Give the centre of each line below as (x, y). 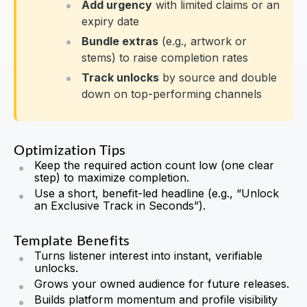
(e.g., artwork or (202, 41)
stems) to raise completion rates (165, 58)
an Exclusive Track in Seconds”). (120, 206)
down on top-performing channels (172, 94)
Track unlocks (120, 78)
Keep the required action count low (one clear (154, 165)
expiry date (110, 22)
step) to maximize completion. (112, 178)
